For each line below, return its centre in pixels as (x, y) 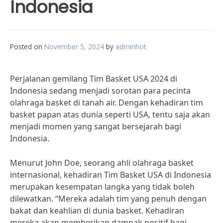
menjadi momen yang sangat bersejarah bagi (96, 126)
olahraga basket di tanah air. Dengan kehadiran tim (107, 103)
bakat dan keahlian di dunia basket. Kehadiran (97, 211)
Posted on (27, 47)
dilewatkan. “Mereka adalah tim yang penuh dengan (108, 199)
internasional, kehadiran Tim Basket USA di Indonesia (111, 175)
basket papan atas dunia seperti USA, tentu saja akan (110, 114)
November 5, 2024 (74, 47)
